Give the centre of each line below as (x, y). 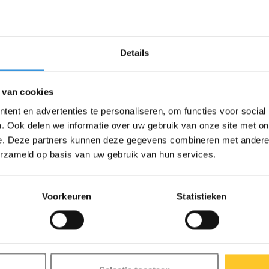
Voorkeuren (67, 196)
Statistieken (202, 196)
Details (134, 53)
